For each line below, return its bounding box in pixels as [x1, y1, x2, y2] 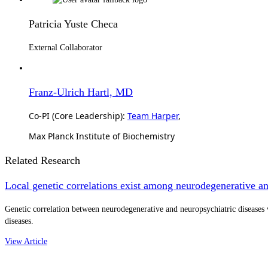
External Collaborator [29, 42, 102, 52]
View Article [5, 236, 47, 246]
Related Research [5, 154, 80, 166]
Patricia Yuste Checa [29, 17, 118, 30]
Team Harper [127, 109, 178, 121]
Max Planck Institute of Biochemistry [29, 130, 175, 142]
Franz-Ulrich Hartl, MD [29, 86, 133, 98]
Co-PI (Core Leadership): [29, 109, 127, 121]
